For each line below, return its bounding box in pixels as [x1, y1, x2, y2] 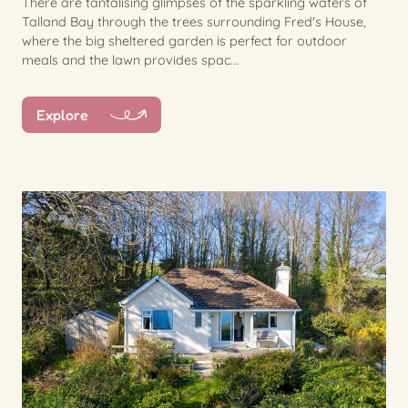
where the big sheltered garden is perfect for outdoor [22, 32, 347, 49]
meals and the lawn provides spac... [22, 51, 239, 68]
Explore [36, 105, 88, 124]
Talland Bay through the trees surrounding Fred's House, [22, 13, 366, 30]
